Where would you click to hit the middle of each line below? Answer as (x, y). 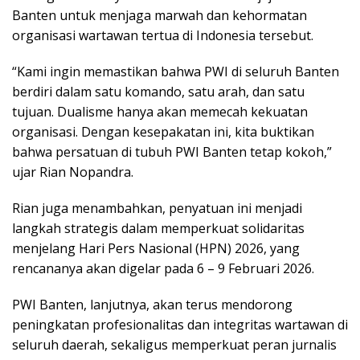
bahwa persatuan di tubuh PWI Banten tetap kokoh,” (172, 151)
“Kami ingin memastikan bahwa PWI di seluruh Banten (176, 71)
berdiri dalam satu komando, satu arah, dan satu (158, 91)
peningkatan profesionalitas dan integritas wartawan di (180, 324)
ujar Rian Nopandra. (73, 172)
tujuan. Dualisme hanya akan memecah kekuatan (160, 111)
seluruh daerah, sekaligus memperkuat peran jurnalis (174, 344)
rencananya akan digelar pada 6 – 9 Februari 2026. (163, 268)
